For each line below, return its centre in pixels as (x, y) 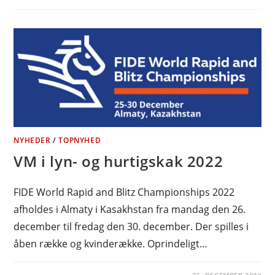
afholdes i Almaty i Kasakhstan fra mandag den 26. (130, 209)
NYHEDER (32, 140)
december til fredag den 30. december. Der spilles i (131, 226)
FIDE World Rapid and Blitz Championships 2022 (124, 192)
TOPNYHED (80, 140)
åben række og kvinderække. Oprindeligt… (111, 243)
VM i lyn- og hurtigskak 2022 (118, 161)
